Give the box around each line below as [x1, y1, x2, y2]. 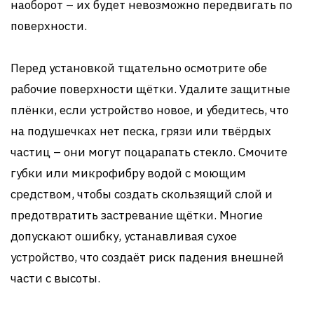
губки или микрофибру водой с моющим [11, 165, 246, 181]
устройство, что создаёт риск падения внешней [11, 250, 284, 265]
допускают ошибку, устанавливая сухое [11, 228, 237, 244]
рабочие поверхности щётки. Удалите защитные [11, 81, 290, 97]
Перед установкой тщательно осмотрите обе [11, 60, 267, 76]
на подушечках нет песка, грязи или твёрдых [11, 123, 271, 139]
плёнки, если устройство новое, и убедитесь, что [11, 102, 289, 118]
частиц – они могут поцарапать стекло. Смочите [11, 144, 287, 160]
